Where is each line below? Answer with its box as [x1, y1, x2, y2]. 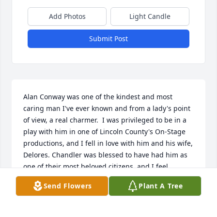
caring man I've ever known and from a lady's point [23, 104, 190, 113]
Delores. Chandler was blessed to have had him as [23, 150, 187, 160]
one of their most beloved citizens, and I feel [23, 162, 168, 171]
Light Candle [129, 12, 170, 21]
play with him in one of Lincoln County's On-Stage [23, 127, 186, 137]
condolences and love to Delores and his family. [23, 185, 178, 195]
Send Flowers [43, 181, 93, 190]
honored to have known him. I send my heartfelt [23, 173, 180, 183]
